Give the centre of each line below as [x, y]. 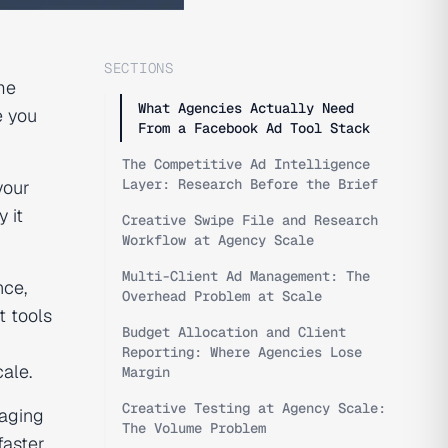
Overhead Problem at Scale [222, 296]
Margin [146, 372]
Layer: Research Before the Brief [250, 184]
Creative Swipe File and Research [250, 220]
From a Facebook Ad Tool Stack [254, 128]
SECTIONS [139, 68]
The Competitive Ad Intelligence [246, 164]
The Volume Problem [194, 428]
